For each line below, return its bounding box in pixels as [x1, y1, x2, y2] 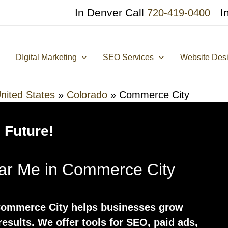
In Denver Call [75, 7, 147, 18]
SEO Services [103, 53, 154, 62]
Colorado [67, 89, 107, 100]
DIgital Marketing [15, 53, 77, 62]
